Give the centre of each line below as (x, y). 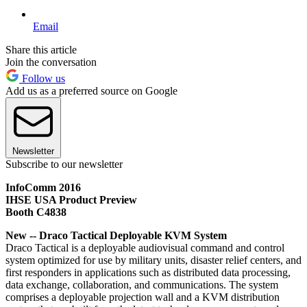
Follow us (42, 78)
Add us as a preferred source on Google (91, 90)
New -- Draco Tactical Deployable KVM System (116, 235)
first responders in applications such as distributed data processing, (148, 272)
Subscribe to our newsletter (64, 164)
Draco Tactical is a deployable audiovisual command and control (145, 247)
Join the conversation (51, 62)
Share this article (41, 49)
